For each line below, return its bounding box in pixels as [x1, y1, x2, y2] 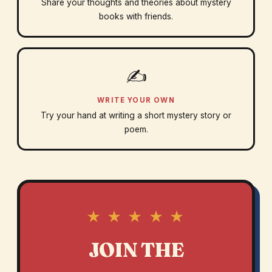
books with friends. [99, 12, 173, 22]
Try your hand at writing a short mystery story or [41, 110, 231, 121]
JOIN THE [88, 238, 184, 262]
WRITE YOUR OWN [97, 96, 175, 105]
